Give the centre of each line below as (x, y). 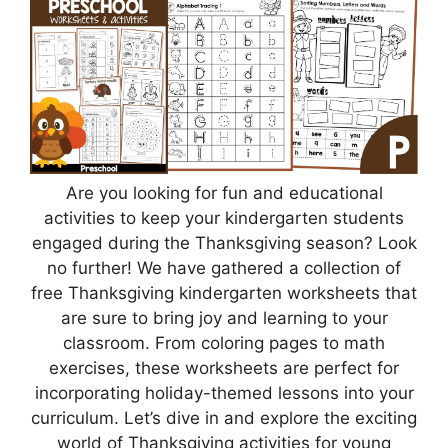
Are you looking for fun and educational (224, 193)
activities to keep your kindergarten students (224, 218)
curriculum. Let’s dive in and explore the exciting (224, 418)
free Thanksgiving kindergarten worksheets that (224, 293)
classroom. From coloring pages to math (224, 343)
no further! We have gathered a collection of (224, 268)
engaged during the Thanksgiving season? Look (224, 243)
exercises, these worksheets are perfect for (224, 368)
